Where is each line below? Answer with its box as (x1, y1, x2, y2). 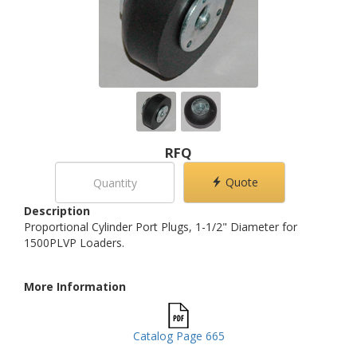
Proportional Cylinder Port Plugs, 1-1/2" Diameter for (24, 219, 297, 234)
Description (24, 203, 90, 218)
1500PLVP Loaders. (24, 235, 124, 250)
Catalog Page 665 (132, 328, 225, 343)
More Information (24, 279, 126, 294)
